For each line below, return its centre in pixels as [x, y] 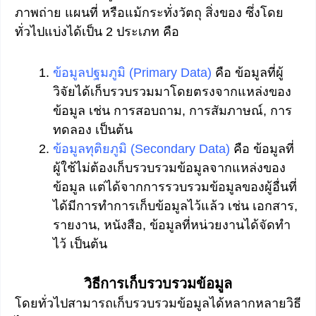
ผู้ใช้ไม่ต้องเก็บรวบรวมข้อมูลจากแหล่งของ [169, 168]
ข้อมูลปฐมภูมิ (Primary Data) [132, 73]
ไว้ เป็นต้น [80, 244]
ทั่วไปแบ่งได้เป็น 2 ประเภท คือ [97, 31]
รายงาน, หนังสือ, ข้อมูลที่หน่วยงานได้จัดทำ [172, 225]
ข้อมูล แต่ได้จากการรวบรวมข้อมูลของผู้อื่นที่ [175, 187]
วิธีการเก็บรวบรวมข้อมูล [158, 284]
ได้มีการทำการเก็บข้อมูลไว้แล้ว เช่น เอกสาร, [175, 206]
